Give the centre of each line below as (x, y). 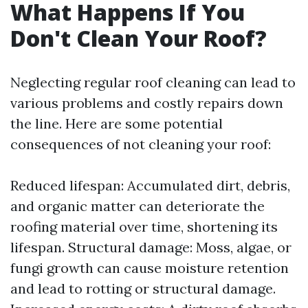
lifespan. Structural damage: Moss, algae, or (151, 247)
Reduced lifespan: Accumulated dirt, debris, (150, 185)
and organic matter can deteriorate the (137, 206)
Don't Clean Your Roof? (139, 38)
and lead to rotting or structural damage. (143, 288)
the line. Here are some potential (117, 123)
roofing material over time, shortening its (144, 227)
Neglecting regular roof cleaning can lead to (153, 82)
